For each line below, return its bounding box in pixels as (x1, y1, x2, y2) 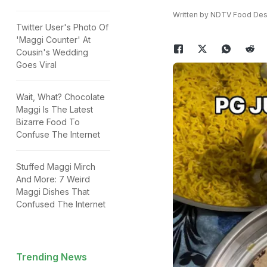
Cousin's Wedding (16, 47, 88, 57)
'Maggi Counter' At (16, 35, 91, 45)
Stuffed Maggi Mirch (16, 162, 95, 172)
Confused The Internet (16, 199, 105, 209)
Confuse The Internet (16, 129, 100, 139)
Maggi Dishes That (16, 187, 89, 197)
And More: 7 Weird (16, 174, 90, 184)
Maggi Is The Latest (16, 104, 93, 114)
